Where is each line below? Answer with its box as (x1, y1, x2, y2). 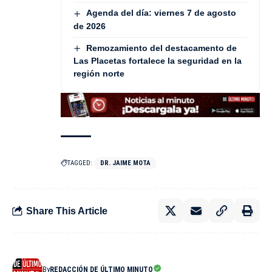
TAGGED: (67, 159, 92, 168)
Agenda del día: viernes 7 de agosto (86, 8, 236, 18)
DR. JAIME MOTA (100, 159, 151, 168)
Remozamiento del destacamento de (86, 42, 237, 53)
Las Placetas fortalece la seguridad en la (73, 55, 242, 66)
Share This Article (26, 205, 107, 216)
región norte (73, 68, 124, 78)
